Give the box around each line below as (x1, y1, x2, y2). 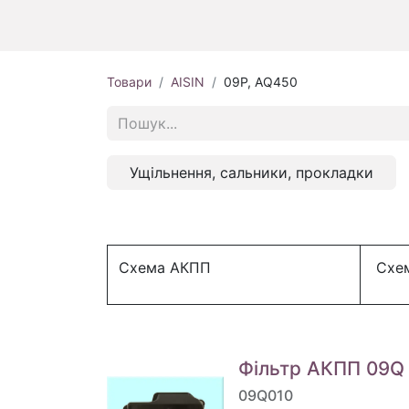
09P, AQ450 (224, 74, 298, 90)
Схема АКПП (119, 258, 220, 278)
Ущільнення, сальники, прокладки (130, 163, 373, 183)
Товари (107, 74, 152, 90)
